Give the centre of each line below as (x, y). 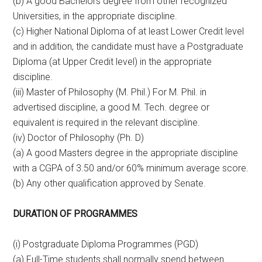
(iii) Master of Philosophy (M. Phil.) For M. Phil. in (110, 92)
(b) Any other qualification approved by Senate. (110, 183)
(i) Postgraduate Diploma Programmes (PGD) (106, 244)
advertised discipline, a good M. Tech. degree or (111, 107)
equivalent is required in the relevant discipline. (107, 123)
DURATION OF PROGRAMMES (75, 214)
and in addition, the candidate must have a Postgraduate (128, 46)
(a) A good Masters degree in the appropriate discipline (126, 153)
